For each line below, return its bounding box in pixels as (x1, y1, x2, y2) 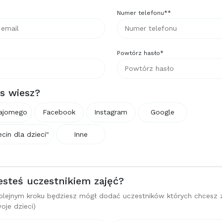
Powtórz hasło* (117, 49, 164, 56)
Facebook (42, 108, 75, 116)
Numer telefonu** (117, 9, 171, 17)
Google (151, 108, 175, 116)
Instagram (94, 108, 128, 116)
